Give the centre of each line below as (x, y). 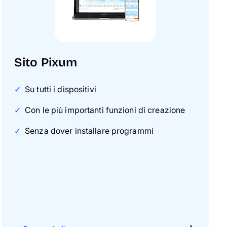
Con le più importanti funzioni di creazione (105, 110)
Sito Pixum (46, 62)
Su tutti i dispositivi (61, 89)
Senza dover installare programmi (89, 131)
